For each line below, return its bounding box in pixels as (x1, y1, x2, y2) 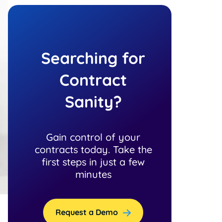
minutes (75, 167, 111, 180)
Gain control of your (46, 130, 140, 143)
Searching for (41, 48, 145, 68)
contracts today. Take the (34, 143, 152, 156)
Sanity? (64, 91, 122, 111)
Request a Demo (55, 207, 118, 217)
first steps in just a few (42, 155, 145, 168)
